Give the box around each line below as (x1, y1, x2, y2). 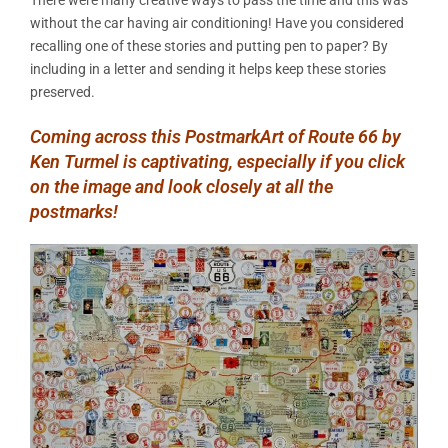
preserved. (30, 83, 95, 100)
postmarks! (30, 200, 118, 222)
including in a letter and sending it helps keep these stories (30, 60, 386, 77)
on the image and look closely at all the (30, 175, 333, 197)
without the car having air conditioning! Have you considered (30, 14, 404, 31)
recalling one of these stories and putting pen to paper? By (30, 37, 388, 54)
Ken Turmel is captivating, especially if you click (30, 150, 405, 172)
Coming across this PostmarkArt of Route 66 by (30, 125, 401, 147)
